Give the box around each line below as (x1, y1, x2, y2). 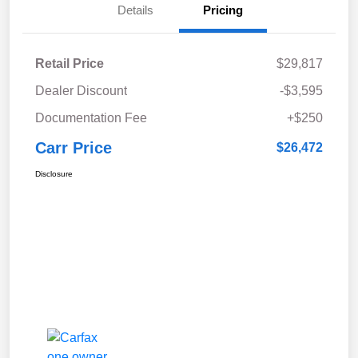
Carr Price (35, 139, 112, 157)
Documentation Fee (35, 111, 147, 125)
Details (117, 3, 153, 18)
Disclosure (35, 169, 73, 179)
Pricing (203, 3, 243, 18)
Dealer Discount (35, 84, 127, 98)
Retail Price (35, 57, 104, 71)
